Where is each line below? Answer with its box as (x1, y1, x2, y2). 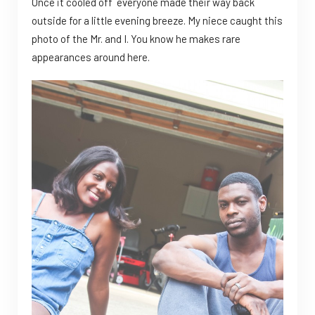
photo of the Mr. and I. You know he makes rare (32, 32, 240, 45)
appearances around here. (32, 50, 150, 63)
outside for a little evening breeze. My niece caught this (32, 13, 283, 27)
